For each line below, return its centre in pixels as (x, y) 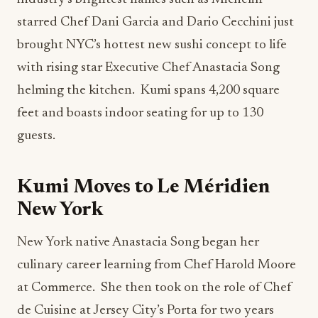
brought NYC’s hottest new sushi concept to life (152, 45)
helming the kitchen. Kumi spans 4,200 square (148, 91)
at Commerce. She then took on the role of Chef (154, 288)
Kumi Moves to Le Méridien (143, 187)
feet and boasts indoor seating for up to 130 (140, 113)
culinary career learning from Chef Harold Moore (157, 265)
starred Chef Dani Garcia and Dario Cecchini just (155, 22)
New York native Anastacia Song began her (138, 242)
